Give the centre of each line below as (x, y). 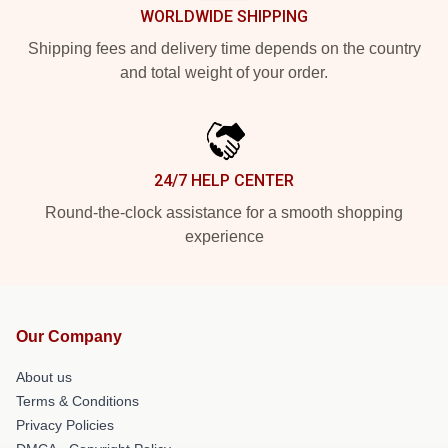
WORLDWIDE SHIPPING (224, 16)
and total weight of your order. (224, 72)
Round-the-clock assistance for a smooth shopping (224, 212)
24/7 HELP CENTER (224, 180)
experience (224, 236)
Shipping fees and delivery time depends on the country (224, 48)
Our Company (69, 336)
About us (44, 377)
